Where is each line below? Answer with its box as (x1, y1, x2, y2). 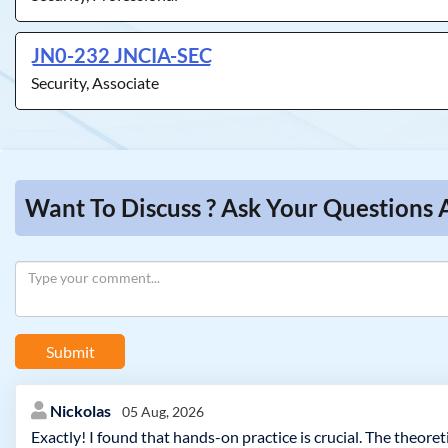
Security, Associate (31, 73, 159, 92)
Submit (45, 341, 95, 361)
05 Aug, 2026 (122, 403, 204, 420)
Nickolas (50, 401, 114, 420)
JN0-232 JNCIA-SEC (31, 43, 212, 67)
